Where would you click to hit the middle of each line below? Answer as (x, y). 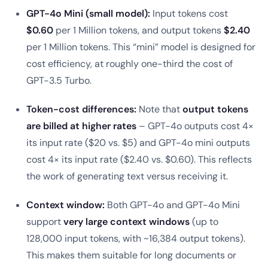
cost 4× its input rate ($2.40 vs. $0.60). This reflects (139, 159)
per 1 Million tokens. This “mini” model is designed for (141, 47)
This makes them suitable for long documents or (131, 255)
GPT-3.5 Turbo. (59, 80)
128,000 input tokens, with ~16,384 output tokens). (136, 238)
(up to (204, 222)
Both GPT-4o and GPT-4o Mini (172, 205)
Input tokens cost (189, 13)
